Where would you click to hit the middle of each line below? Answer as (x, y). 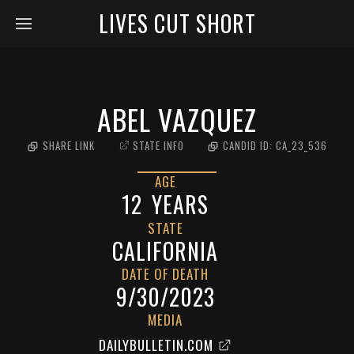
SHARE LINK (68, 146)
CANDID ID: (249, 146)
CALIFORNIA (165, 251)
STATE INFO (158, 146)
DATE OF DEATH (165, 274)
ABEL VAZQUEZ (177, 119)
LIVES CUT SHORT (177, 23)
